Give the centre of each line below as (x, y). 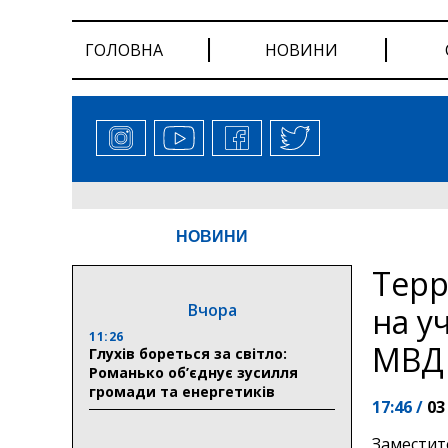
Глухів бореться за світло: (188, 353)
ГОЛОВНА (124, 50)
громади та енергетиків (182, 391)
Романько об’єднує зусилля (193, 372)
